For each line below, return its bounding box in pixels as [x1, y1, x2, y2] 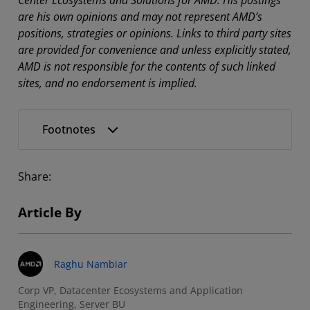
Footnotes [42, 121, 95, 137]
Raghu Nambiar [54, 257, 128, 271]
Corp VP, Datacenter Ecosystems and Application [18, 283, 243, 297]
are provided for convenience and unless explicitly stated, [18, 42, 291, 57]
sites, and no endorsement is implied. [18, 75, 197, 91]
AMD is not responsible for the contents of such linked [18, 58, 275, 74]
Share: [18, 168, 51, 184]
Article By [18, 203, 82, 221]
